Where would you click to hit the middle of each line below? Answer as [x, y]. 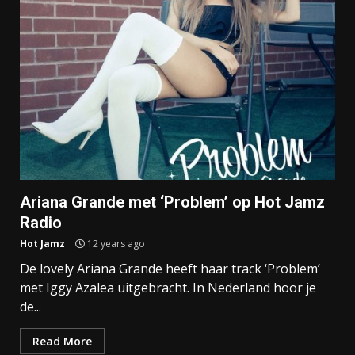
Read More [62, 342]
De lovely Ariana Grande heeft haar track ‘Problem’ [170, 269]
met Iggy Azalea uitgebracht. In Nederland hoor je [168, 288]
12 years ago [115, 244]
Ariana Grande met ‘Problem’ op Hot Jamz [172, 202]
